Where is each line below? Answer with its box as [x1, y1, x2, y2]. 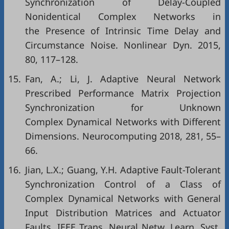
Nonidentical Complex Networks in [25, 10, 221, 22]
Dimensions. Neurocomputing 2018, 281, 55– [25, 130, 221, 142]
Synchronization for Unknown [25, 101, 221, 113]
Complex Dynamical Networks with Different [25, 116, 221, 128]
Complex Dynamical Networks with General [25, 192, 221, 204]
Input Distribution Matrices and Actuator [25, 207, 221, 219]
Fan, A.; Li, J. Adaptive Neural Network [25, 73, 221, 85]
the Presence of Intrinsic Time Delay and [25, 25, 221, 37]
